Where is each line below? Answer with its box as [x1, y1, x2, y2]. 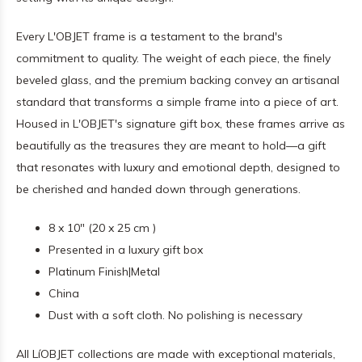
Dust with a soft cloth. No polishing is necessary [48, 308, 302, 322]
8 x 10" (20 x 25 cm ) [48, 221, 156, 235]
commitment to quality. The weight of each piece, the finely [16, 51, 330, 65]
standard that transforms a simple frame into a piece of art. [16, 95, 339, 109]
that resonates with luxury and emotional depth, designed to [16, 160, 340, 175]
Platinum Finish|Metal [48, 264, 160, 279]
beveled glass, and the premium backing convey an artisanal [16, 73, 339, 87]
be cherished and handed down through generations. [16, 182, 301, 196]
